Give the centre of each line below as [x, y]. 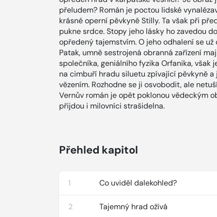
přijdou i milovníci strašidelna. [112, 106]
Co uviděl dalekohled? [138, 183]
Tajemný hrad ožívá [134, 207]
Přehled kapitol [99, 150]
